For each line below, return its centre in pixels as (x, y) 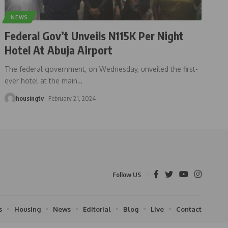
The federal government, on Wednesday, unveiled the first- (102, 69)
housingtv (30, 98)
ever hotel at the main (41, 80)
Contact (189, 209)
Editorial (97, 209)
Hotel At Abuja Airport (59, 50)
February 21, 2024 (72, 98)
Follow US (127, 175)
